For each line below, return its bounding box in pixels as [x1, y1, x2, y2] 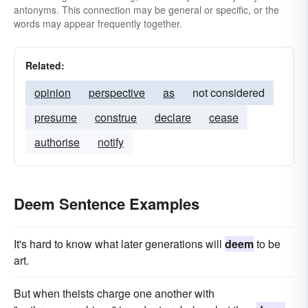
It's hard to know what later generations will [14, 236, 225, 252]
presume [34, 109, 77, 125]
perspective [89, 85, 145, 100]
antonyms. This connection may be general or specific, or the [14, 3, 279, 16]
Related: [25, 58, 65, 72]
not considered [192, 85, 265, 100]
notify [98, 134, 124, 150]
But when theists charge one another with [14, 285, 214, 301]
